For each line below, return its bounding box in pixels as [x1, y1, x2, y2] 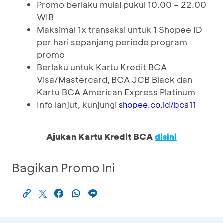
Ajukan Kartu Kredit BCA [46, 131, 155, 142]
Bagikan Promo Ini [12, 160, 115, 175]
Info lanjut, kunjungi [37, 99, 119, 110]
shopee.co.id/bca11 [119, 99, 196, 110]
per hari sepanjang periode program [37, 36, 187, 47]
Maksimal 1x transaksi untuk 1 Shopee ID [37, 24, 202, 35]
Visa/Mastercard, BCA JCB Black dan [37, 74, 192, 85]
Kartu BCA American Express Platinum [37, 86, 195, 97]
